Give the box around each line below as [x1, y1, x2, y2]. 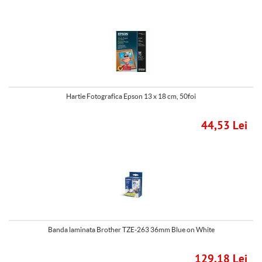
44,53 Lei [201, 120, 247, 132]
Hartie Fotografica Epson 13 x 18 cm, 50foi [66, 92, 196, 101]
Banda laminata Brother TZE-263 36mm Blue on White [47, 225, 215, 234]
